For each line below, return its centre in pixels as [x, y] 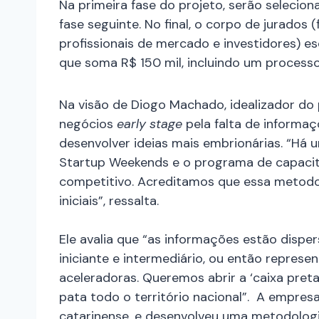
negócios [88, 124]
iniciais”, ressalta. [109, 201]
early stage [150, 124]
